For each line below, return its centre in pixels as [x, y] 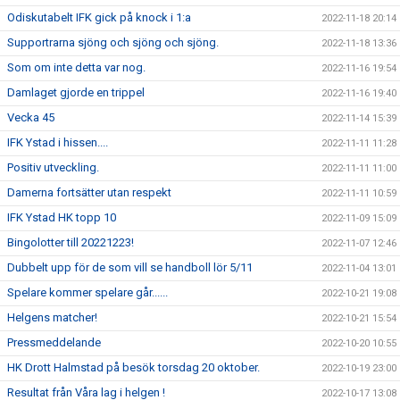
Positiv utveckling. [53, 167]
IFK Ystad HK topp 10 [62, 217]
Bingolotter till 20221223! [71, 242]
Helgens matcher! [52, 317]
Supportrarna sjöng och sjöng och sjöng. [113, 42]
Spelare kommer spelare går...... [87, 292]
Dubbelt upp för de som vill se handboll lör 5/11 [130, 267]
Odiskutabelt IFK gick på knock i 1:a [99, 17]
